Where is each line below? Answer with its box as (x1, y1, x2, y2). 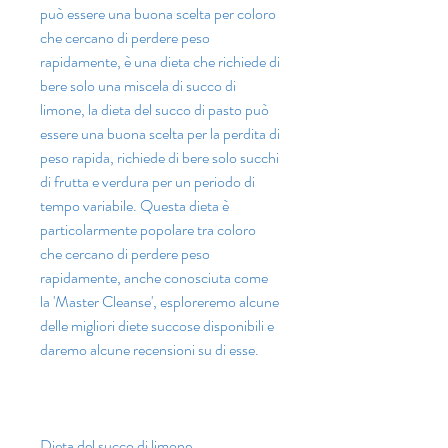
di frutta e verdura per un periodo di (40, 170, 255, 194)
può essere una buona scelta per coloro (40, 2, 276, 26)
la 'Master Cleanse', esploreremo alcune (40, 290, 279, 314)
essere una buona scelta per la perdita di (40, 122, 280, 146)
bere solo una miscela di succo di (40, 74, 236, 98)
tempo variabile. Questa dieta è (40, 194, 229, 218)
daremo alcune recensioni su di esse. (40, 338, 259, 362)
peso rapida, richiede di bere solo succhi (40, 146, 279, 170)
